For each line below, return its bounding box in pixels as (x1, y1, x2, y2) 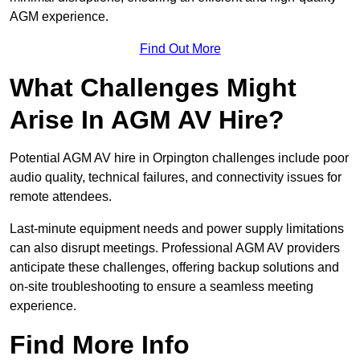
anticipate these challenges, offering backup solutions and (10, 260, 339, 275)
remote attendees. (10, 190, 112, 204)
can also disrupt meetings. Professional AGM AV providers (10, 241, 340, 256)
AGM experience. (10, 10, 108, 24)
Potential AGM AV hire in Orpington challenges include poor (10, 151, 349, 166)
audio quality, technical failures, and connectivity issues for (10, 170, 342, 185)
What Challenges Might (10, 73, 297, 103)
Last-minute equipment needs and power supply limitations (10, 222, 344, 236)
